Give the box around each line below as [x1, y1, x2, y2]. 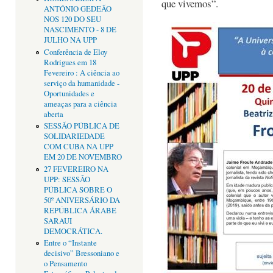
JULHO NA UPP [43, 34, 97, 45]
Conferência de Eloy [43, 46, 107, 57]
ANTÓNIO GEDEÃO [43, 3, 112, 14]
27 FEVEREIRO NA [43, 163, 108, 174]
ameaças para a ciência [43, 98, 117, 109]
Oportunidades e [43, 88, 94, 99]
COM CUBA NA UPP [43, 141, 113, 152]
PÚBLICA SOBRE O [43, 184, 112, 195]
